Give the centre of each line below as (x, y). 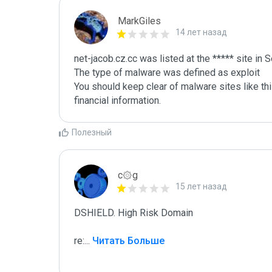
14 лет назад (201, 32)
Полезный (92, 132)
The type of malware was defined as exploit (167, 73)
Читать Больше (127, 241)
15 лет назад (201, 186)
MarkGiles (139, 21)
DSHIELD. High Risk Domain (134, 213)
